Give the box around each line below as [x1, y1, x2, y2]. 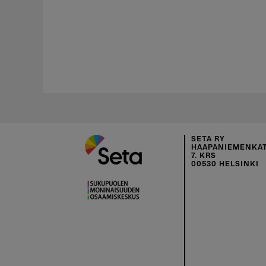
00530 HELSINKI [191, 160, 259, 167]
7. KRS [191, 152, 216, 159]
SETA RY [191, 135, 225, 142]
